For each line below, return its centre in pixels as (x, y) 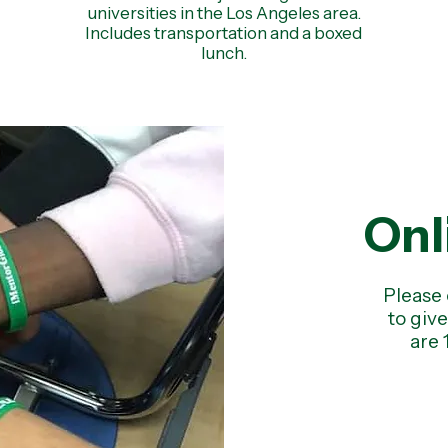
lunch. (223, 53)
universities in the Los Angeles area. (223, 13)
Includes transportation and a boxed (224, 33)
